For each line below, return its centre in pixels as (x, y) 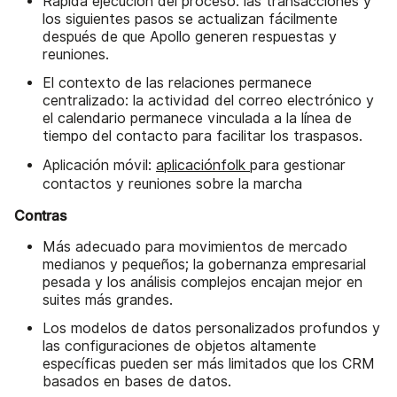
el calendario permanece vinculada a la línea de (197, 118)
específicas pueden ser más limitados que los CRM (209, 363)
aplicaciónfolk (203, 165)
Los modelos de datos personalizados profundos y (211, 328)
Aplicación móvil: (99, 165)
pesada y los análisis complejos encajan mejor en (202, 282)
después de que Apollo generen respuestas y (190, 36)
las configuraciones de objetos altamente (179, 346)
